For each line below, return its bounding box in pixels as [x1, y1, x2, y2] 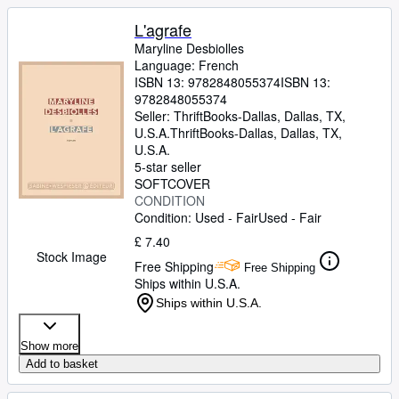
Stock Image [36, 248, 107, 265]
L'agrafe [134, 18, 191, 41]
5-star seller [134, 158, 201, 175]
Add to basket [26, 357, 98, 370]
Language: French [134, 56, 239, 74]
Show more [20, 339, 78, 353]
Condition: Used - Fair [134, 208, 258, 226]
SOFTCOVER [134, 175, 210, 192]
